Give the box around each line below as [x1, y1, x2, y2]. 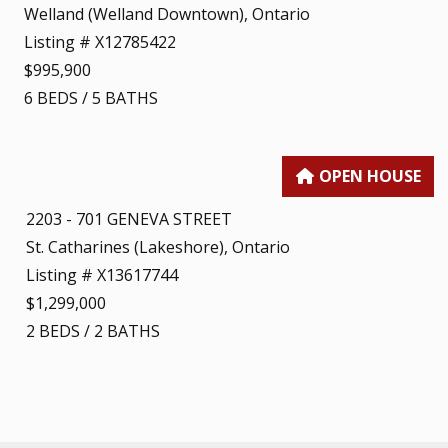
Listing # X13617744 [26, 263, 178, 286]
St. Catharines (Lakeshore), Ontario [26, 235, 290, 258]
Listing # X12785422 [24, 31, 176, 54]
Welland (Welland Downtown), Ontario [24, 3, 310, 26]
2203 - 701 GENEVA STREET [26, 207, 232, 230]
